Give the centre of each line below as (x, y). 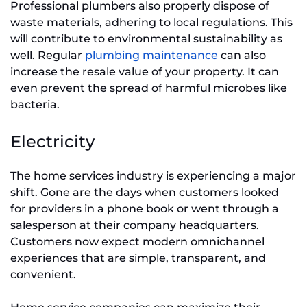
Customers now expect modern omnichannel (137, 241)
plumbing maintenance (151, 55)
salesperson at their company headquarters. (135, 225)
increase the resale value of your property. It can (145, 71)
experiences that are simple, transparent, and (138, 258)
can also (242, 55)
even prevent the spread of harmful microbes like (149, 88)
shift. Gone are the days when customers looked (145, 192)
